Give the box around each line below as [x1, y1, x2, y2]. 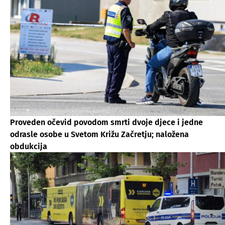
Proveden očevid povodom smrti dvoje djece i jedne [10, 117, 203, 127]
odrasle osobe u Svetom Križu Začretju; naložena [10, 129, 189, 139]
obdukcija [10, 141, 47, 151]
